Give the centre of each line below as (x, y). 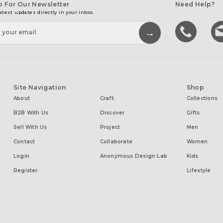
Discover (112, 113)
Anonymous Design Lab (134, 156)
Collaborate (116, 142)
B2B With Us (31, 113)
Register (25, 170)
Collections (202, 98)
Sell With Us (30, 127)
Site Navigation (40, 87)
